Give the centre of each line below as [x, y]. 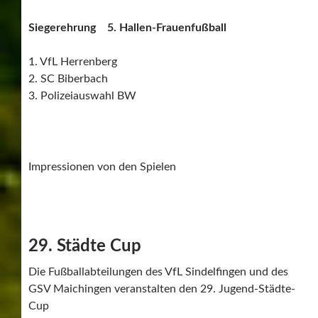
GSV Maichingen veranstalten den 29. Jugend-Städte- [162, 289]
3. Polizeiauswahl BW [82, 95]
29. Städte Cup [85, 246]
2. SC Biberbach [68, 78]
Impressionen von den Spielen [102, 166]
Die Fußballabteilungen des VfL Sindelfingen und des [158, 272]
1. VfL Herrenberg [73, 61]
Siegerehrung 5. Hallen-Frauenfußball [127, 27]
